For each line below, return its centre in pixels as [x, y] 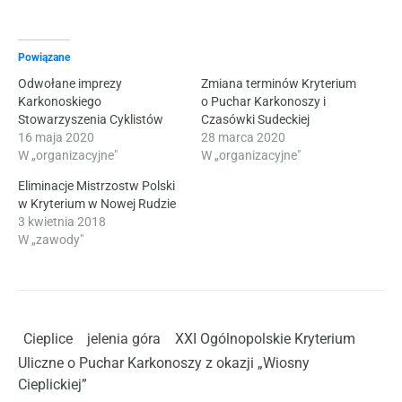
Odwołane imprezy [70, 83]
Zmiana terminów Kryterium [279, 83]
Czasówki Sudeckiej [255, 119]
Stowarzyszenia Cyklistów [91, 119]
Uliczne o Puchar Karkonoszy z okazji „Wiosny [164, 363]
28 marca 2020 [243, 137]
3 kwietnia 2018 [62, 221]
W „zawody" [51, 239]
